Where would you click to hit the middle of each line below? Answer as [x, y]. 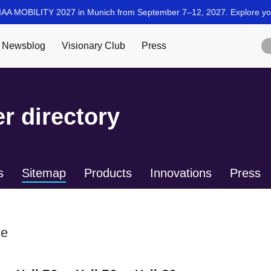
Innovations [181, 173]
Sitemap [44, 173]
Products [108, 173]
